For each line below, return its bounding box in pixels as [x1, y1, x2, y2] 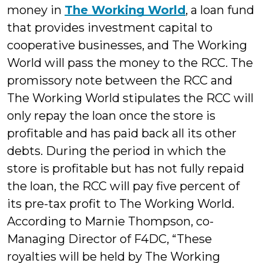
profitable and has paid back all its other [7, 126, 237, 141]
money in [7, 3, 65, 18]
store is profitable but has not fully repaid [7, 161, 244, 176]
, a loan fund [186, 3, 254, 18]
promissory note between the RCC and [7, 73, 232, 88]
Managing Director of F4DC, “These [7, 232, 212, 247]
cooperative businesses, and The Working [7, 38, 247, 53]
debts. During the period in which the [7, 144, 226, 159]
